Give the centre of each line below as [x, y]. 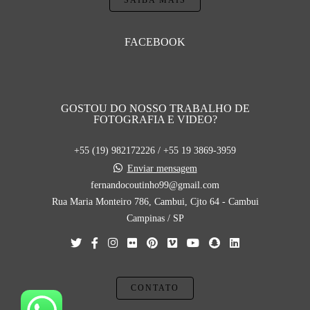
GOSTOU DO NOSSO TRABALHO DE [155, 108]
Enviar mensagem [162, 168]
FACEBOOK [155, 42]
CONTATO [155, 288]
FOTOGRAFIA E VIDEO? [155, 119]
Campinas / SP [155, 218]
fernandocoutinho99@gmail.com [155, 185]
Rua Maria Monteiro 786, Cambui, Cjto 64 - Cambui [155, 202]
